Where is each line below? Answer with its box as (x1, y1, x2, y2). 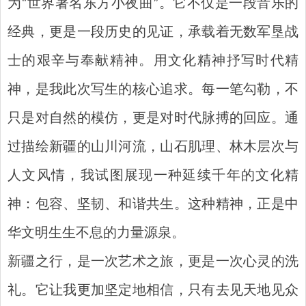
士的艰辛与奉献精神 (8, 55, 139, 69)
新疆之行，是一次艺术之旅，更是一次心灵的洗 (8, 255, 298, 270)
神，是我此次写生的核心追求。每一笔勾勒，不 (8, 83, 298, 98)
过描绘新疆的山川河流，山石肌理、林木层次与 (8, 141, 298, 155)
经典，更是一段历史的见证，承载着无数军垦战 (8, 26, 298, 40)
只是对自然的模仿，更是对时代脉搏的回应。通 (8, 112, 298, 126)
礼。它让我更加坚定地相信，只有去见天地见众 (8, 284, 298, 298)
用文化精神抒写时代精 (153, 55, 299, 69)
